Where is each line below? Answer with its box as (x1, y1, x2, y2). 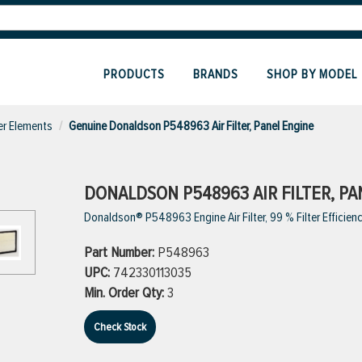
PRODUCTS (103, 66, 165, 82)
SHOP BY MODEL (267, 66, 357, 82)
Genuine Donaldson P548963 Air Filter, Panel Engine (69, 118, 314, 134)
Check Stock (94, 320, 146, 334)
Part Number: (84, 243, 158, 261)
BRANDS (193, 66, 238, 82)
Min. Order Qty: (84, 284, 167, 301)
